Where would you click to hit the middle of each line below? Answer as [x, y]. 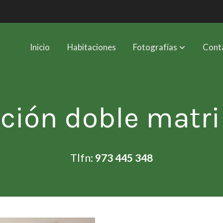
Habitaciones [91, 47]
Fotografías [155, 47]
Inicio [40, 47]
